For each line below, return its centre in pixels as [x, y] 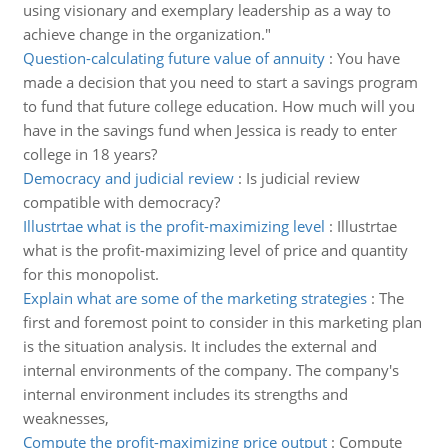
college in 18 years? [89, 154]
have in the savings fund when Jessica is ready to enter [209, 130]
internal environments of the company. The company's [210, 370]
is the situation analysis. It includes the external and [199, 346]
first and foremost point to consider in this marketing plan [222, 322]
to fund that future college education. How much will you [218, 106]
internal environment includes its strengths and [185, 394]
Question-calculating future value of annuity [173, 58]
